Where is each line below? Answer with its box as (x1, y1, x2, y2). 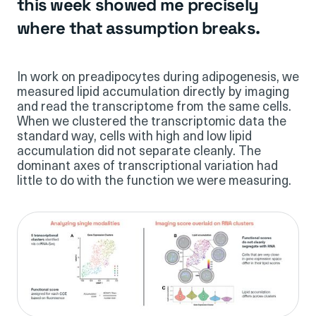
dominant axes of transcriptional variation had (17, 160, 278, 174)
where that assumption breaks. (17, 17, 260, 39)
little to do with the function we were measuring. (17, 175, 291, 188)
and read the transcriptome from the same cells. (17, 101, 291, 114)
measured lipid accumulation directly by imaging (17, 86, 289, 99)
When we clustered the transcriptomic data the (17, 116, 286, 129)
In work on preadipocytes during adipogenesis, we (17, 71, 299, 85)
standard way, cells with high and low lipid (17, 130, 252, 144)
